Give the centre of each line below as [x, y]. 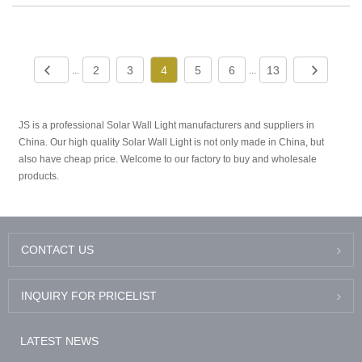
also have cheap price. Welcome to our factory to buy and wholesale [168, 160]
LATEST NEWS [59, 341]
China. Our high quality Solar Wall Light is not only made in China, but [172, 143]
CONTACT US [57, 249]
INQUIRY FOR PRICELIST [89, 295]
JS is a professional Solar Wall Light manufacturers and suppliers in [167, 126]
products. [39, 177]
